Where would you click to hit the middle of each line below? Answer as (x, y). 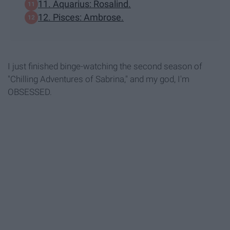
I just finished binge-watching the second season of (105, 66)
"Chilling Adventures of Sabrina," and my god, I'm (99, 79)
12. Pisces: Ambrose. (81, 17)
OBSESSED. (30, 92)
